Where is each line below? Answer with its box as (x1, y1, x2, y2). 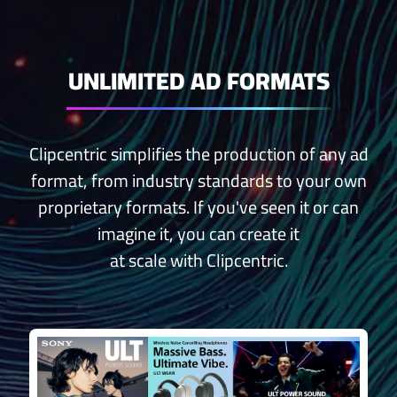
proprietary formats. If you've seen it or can (38, 191, 359, 224)
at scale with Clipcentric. (109, 244, 288, 277)
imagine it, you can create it (97, 217, 300, 251)
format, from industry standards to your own (30, 164, 367, 198)
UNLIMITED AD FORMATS (67, 58, 330, 104)
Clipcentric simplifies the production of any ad (28, 137, 369, 171)
